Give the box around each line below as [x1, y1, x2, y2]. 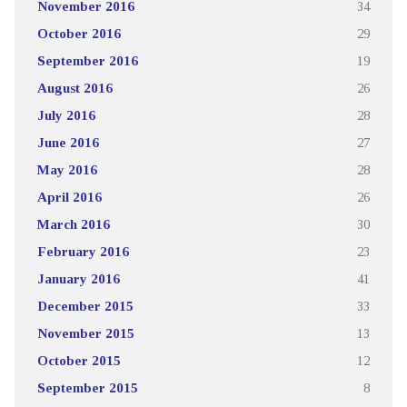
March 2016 [36, 215, 110, 232]
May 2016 [36, 161, 97, 177]
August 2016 [36, 79, 113, 95]
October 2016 [36, 25, 121, 41]
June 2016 [36, 134, 99, 150]
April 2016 [36, 188, 102, 204]
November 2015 [36, 324, 134, 341]
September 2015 [36, 379, 138, 395]
